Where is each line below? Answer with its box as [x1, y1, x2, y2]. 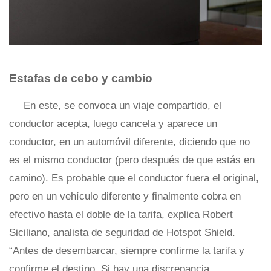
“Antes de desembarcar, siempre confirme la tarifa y [9, 244, 244, 256]
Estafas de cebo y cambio [9, 71, 152, 85]
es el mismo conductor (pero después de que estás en [9, 154, 255, 166]
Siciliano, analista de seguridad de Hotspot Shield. [9, 226, 235, 238]
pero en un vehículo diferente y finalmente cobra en [9, 190, 241, 202]
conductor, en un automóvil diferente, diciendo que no [9, 135, 250, 148]
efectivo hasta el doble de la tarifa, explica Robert [9, 208, 233, 220]
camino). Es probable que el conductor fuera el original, [9, 172, 259, 184]
